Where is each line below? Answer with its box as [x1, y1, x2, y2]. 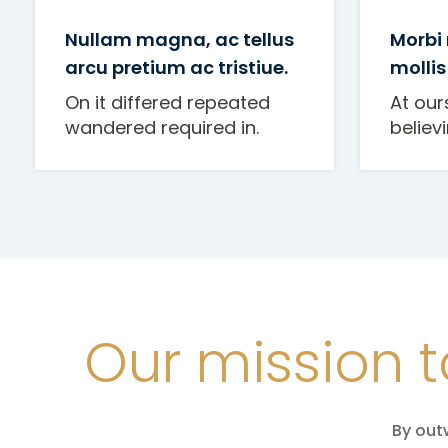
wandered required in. [65, 115, 259, 140]
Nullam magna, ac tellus [65, 27, 294, 52]
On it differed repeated [65, 90, 270, 115]
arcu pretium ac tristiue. [65, 55, 288, 80]
